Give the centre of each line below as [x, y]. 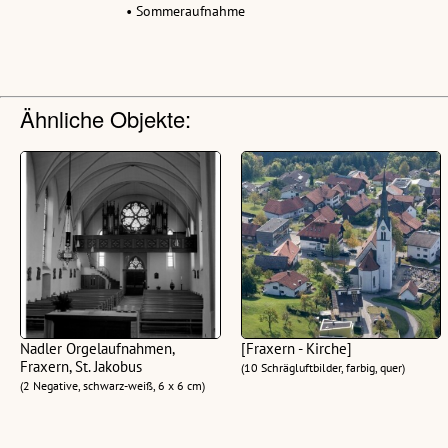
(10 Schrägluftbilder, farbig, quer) [322, 367]
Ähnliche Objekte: [105, 118]
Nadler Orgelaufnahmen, [97, 348]
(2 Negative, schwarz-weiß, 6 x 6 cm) [112, 385]
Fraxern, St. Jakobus [81, 366]
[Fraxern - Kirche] [296, 348]
